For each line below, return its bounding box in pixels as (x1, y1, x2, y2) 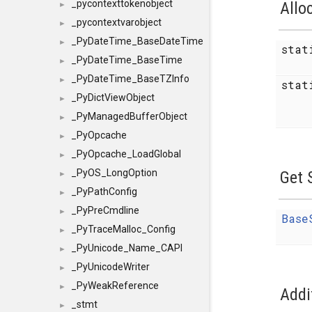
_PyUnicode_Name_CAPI (71, 242, 182, 253)
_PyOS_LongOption (71, 167, 157, 178)
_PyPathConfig (71, 186, 137, 197)
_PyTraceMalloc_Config (71, 224, 175, 235)
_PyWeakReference (71, 280, 159, 291)
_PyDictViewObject (71, 92, 155, 103)
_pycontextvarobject (71, 17, 162, 28)
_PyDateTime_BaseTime (71, 54, 182, 65)
